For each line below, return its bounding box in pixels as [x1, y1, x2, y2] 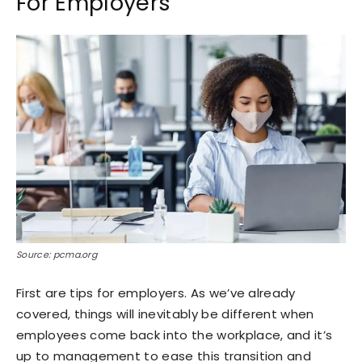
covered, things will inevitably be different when [16, 305, 314, 322]
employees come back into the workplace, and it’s [16, 326, 333, 343]
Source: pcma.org [16, 247, 98, 261]
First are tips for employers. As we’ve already [16, 284, 296, 301]
